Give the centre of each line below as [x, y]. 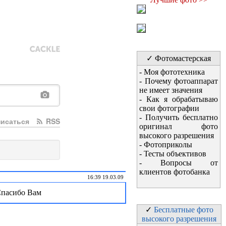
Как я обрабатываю [182, 99]
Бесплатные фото [183, 210]
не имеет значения [171, 90]
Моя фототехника [174, 72]
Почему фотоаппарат [181, 81]
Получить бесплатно [182, 117]
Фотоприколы [168, 145]
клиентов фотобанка [175, 172]
